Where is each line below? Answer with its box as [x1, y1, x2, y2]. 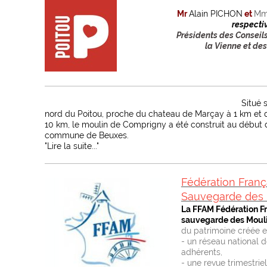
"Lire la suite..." [44, 141, 99, 151]
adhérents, [181, 247, 222, 257]
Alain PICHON [189, 9, 243, 18]
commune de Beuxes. [44, 131, 129, 140]
